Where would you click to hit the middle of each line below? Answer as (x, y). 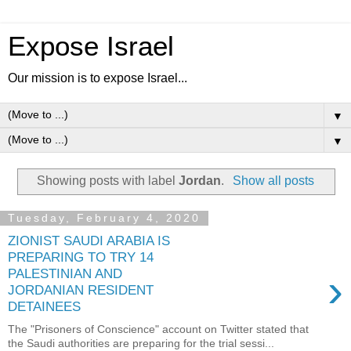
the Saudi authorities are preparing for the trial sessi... (141, 343)
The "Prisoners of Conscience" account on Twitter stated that (158, 329)
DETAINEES (44, 307)
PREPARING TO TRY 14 (81, 257)
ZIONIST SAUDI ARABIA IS (89, 241)
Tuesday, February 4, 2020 (104, 218)
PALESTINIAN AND (65, 274)
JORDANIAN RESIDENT (81, 290)
